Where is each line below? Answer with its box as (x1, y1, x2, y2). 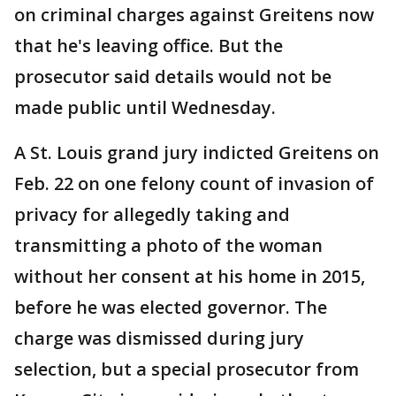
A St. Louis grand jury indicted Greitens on (14, 141, 379, 165)
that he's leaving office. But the (14, 34, 283, 58)
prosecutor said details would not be (14, 65, 331, 89)
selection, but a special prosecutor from (14, 357, 359, 382)
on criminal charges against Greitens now (14, 3, 374, 27)
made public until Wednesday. (14, 95, 276, 120)
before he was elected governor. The (14, 295, 327, 320)
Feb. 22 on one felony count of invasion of (14, 171, 374, 196)
